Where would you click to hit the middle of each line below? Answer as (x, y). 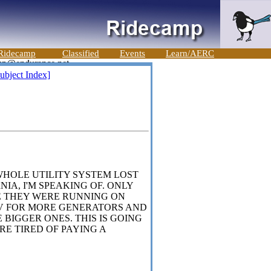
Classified (81, 53)
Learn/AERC (190, 53)
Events (132, 53)
